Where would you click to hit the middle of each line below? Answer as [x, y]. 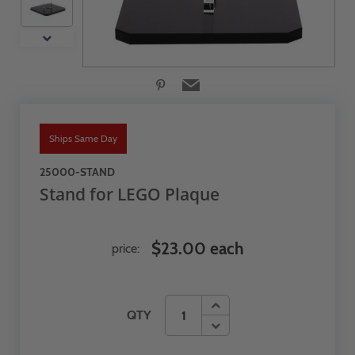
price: [126, 248]
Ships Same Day [83, 138]
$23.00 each [198, 248]
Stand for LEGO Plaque [130, 194]
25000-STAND [77, 172]
